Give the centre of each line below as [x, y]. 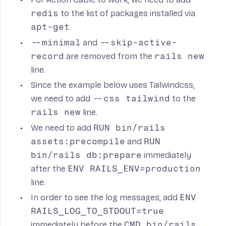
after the [49, 168]
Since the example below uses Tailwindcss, [113, 85]
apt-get [50, 27]
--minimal [56, 42]
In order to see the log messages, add [105, 197]
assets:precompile [78, 141]
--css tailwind [131, 99]
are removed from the [109, 56]
